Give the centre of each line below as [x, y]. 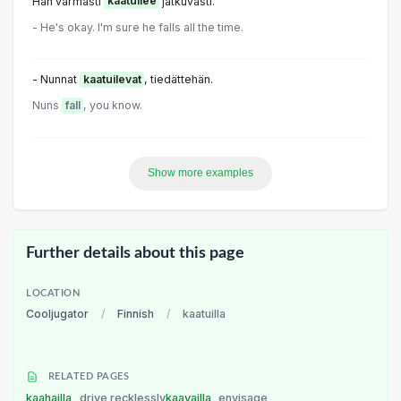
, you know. [113, 106]
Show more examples [200, 173]
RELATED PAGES [87, 376]
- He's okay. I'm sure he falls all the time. [138, 27]
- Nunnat [56, 80]
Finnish [136, 314]
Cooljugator [57, 314]
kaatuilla [204, 314]
